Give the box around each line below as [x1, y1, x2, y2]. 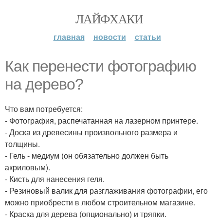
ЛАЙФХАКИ [75, 10, 143, 27]
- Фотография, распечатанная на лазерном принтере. [5, 115, 198, 126]
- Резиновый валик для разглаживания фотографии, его [5, 185, 208, 196]
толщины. [5, 138, 40, 149]
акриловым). [5, 162, 50, 173]
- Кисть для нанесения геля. [5, 173, 105, 184]
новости [93, 31, 126, 42]
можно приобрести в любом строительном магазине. [5, 197, 195, 208]
